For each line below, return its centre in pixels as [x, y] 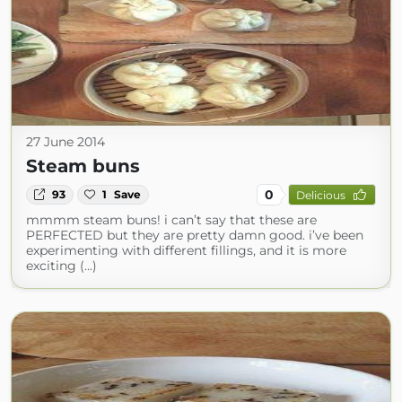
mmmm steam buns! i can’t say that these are [171, 220]
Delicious [320, 195]
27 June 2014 [66, 142]
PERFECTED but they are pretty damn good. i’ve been [195, 235]
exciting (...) [61, 266]
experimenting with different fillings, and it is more [186, 250]
